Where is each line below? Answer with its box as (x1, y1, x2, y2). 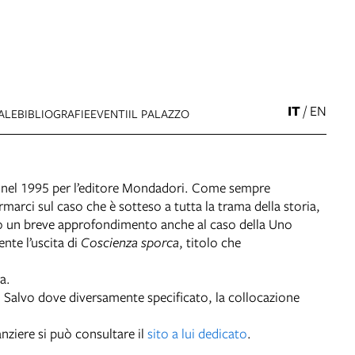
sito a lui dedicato (147, 323, 247, 342)
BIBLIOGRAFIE (17, 105, 91, 121)
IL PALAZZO (128, 105, 190, 121)
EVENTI (90, 105, 129, 121)
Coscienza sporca (81, 232, 179, 251)
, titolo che (179, 232, 241, 251)
